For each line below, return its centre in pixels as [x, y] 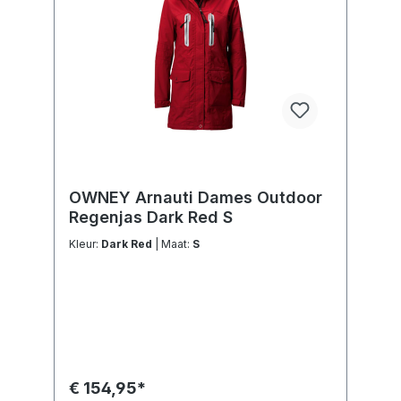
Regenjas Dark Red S [151, 218]
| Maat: [177, 244]
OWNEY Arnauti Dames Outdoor [196, 198]
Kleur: [85, 244]
